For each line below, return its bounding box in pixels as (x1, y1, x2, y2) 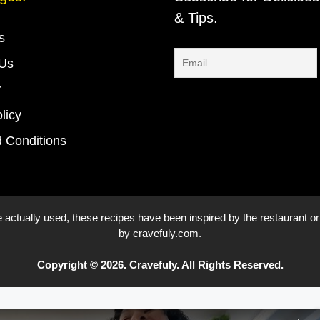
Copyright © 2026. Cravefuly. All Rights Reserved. (36, 259, 284, 271)
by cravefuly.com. (119, 227, 201, 239)
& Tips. (174, 10, 218, 26)
